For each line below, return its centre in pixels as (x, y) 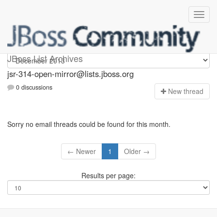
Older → (137, 151)
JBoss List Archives (45, 58)
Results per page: (108, 176)
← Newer (82, 151)
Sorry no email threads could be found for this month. (89, 124)
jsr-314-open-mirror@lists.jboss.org (70, 74)
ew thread (188, 91)
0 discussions (33, 87)
